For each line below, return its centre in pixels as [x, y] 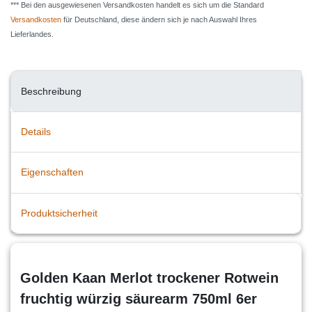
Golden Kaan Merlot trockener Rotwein [149, 278]
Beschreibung [51, 91]
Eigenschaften [52, 172]
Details [36, 131]
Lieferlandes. [32, 34]
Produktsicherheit [59, 213]
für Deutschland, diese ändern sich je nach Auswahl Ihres [159, 20]
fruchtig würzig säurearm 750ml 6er [139, 298]
